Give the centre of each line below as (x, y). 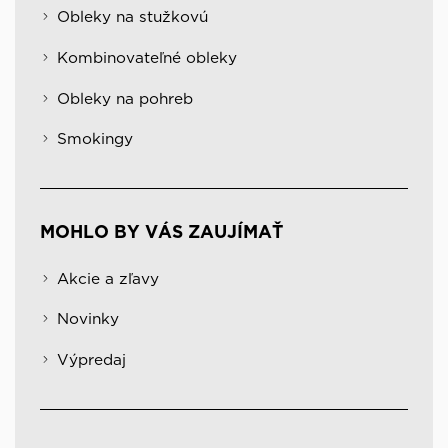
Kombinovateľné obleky (146, 57)
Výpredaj (91, 359)
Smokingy (94, 139)
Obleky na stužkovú (132, 17)
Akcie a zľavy (107, 278)
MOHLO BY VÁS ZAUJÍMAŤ (161, 231)
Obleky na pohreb (124, 98)
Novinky (87, 319)
